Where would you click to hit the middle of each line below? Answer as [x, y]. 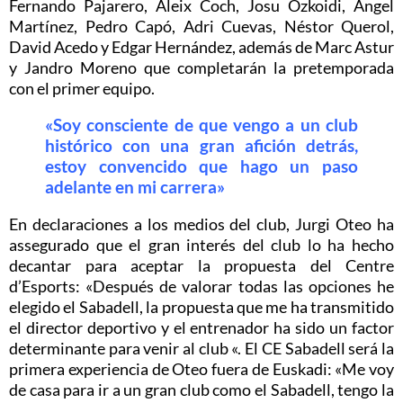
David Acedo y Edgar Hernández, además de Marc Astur [201, 46]
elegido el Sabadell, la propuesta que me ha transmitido [201, 306]
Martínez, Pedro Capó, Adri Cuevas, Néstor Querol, [201, 26]
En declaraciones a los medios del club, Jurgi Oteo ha [201, 224]
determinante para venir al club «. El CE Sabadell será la [201, 348]
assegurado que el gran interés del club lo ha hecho [201, 244]
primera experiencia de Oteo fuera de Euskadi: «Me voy [201, 368]
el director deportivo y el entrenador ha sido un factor [201, 327]
